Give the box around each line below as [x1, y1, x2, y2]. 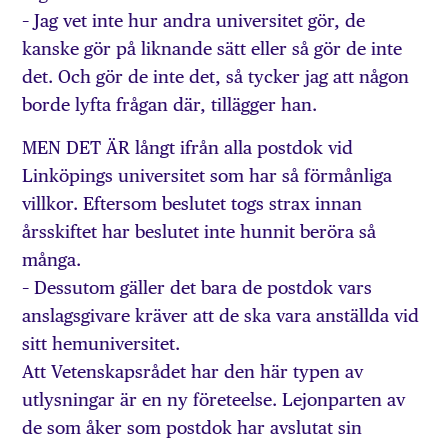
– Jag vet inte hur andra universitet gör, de [22, 10, 366, 32]
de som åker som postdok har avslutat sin [22, 416, 363, 438]
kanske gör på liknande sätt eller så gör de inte [22, 38, 403, 60]
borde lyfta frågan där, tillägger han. [22, 94, 318, 116]
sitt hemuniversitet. [22, 332, 181, 354]
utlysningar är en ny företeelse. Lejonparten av [22, 388, 406, 410]
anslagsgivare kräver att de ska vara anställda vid [22, 304, 420, 326]
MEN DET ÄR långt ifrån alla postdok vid [22, 136, 354, 158]
